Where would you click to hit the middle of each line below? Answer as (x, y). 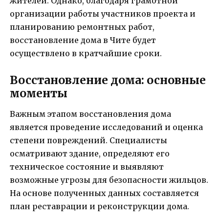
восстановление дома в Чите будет (83, 40)
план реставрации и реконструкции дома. (99, 206)
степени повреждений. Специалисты (88, 140)
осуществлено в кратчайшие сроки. (86, 53)
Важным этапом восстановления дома (90, 114)
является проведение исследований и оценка (106, 127)
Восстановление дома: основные (108, 80)
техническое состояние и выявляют (87, 166)
